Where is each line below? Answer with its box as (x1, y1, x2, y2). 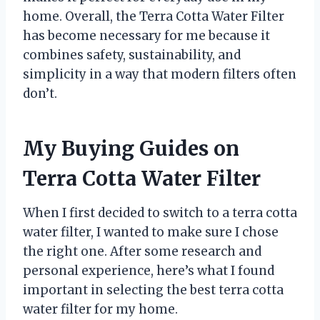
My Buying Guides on (23, 136, 239, 162)
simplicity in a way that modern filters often (23, 66, 296, 83)
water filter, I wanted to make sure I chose (23, 224, 279, 241)
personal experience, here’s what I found (23, 263, 274, 279)
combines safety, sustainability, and (23, 47, 241, 64)
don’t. (23, 86, 57, 102)
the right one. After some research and (23, 244, 261, 260)
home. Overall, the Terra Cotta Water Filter (23, 9, 284, 25)
